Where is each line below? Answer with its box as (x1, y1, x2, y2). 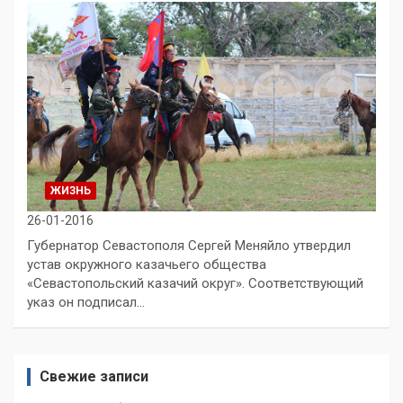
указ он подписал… (27, 293, 145, 310)
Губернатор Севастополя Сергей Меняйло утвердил (27, 237, 351, 254)
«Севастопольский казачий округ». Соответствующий (27, 274, 363, 291)
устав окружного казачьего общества (27, 255, 266, 273)
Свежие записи (40, 367, 148, 385)
